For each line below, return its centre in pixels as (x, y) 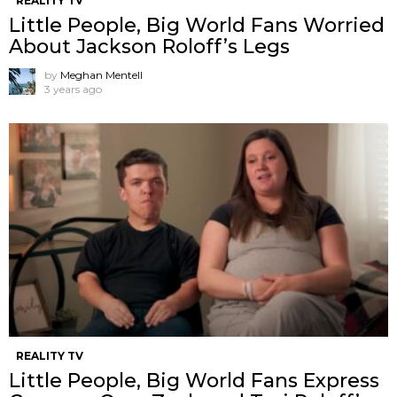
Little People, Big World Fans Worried (197, 25)
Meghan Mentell (101, 74)
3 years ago (73, 89)
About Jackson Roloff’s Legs (149, 46)
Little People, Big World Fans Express (194, 380)
